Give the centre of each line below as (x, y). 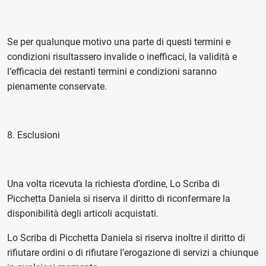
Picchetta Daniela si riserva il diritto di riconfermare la (119, 199)
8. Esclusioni (35, 135)
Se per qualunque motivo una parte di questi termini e (119, 42)
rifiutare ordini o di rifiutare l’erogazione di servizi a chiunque (133, 253)
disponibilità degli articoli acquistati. (84, 213)
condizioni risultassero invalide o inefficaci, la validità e (122, 57)
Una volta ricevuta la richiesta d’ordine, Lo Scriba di (113, 184)
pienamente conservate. (57, 86)
